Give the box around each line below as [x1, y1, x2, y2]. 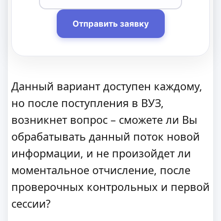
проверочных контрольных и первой [11, 180, 210, 194]
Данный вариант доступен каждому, [11, 79, 202, 94]
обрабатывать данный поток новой [11, 129, 200, 144]
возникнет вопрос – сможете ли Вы [11, 112, 197, 127]
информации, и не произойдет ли [11, 146, 191, 161]
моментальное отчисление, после [11, 163, 190, 178]
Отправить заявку [72, 19, 149, 29]
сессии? [11, 196, 50, 211]
